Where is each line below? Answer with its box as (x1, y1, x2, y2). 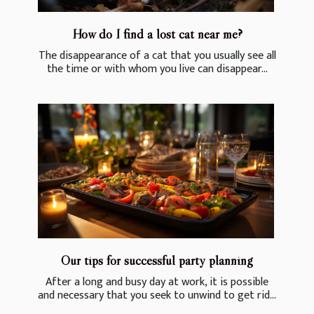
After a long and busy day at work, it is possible (46, 273, 268, 292)
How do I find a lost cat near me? (71, 25, 243, 43)
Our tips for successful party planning (61, 252, 253, 269)
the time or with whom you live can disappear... (46, 60, 268, 79)
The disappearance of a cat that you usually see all (38, 46, 276, 66)
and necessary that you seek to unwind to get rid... (38, 286, 276, 306)
